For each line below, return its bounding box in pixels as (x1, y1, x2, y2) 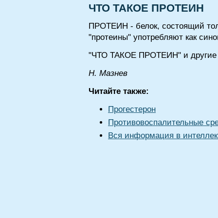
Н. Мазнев (89, 69, 127, 78)
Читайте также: (89, 87, 149, 96)
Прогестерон (108, 105, 156, 114)
